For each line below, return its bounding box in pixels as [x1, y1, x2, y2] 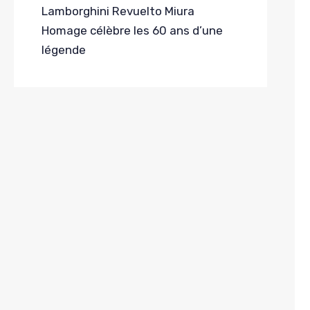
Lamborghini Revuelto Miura [42, 4, 194, 19]
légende [42, 43, 86, 57]
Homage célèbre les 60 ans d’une [42, 24, 223, 38]
